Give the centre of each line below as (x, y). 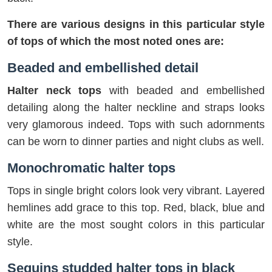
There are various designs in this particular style (136, 25)
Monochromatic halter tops (91, 168)
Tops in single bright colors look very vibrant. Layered (136, 191)
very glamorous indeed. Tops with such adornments (136, 125)
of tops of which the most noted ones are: (116, 42)
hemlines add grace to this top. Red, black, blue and (136, 208)
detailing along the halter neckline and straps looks (136, 108)
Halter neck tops (55, 91)
